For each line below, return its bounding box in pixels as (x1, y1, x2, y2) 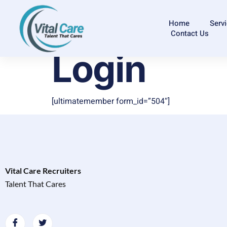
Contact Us (171, 28, 209, 39)
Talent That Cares (5, 179, 66, 189)
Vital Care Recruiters (5, 166, 81, 176)
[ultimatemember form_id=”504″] (52, 95, 170, 107)
